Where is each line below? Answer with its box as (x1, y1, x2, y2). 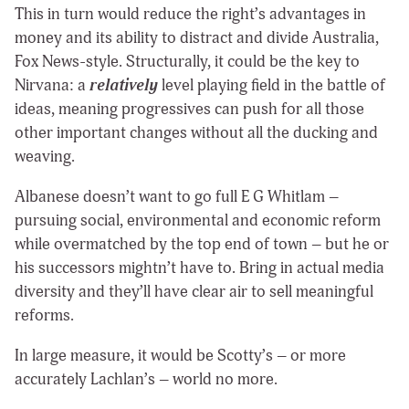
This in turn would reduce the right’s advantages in (15, 4, 366, 26)
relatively (89, 75, 158, 97)
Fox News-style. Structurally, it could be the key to (15, 51, 360, 73)
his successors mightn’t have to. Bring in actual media (15, 257, 384, 278)
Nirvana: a (15, 75, 89, 97)
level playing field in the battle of (158, 75, 385, 97)
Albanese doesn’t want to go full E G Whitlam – (15, 185, 339, 207)
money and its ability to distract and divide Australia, (15, 27, 379, 49)
